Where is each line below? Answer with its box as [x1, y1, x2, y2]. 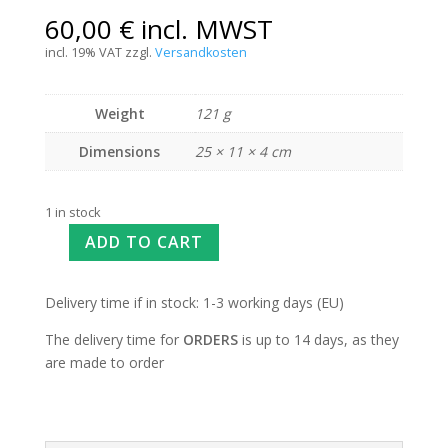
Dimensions [79, 142, 161, 161]
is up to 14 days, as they [237, 329, 399, 349]
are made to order [44, 352, 164, 372]
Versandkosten [154, 44, 247, 61]
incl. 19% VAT [44, 44, 122, 61]
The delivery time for [44, 329, 183, 349]
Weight [94, 104, 145, 123]
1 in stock [44, 203, 101, 221]
